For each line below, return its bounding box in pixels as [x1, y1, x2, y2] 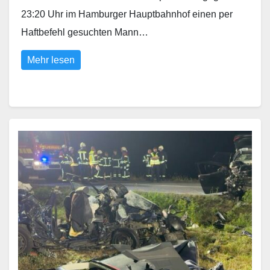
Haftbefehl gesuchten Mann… [21, 27, 148, 37]
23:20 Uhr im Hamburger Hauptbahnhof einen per [21, 9, 233, 19]
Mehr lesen [27, 55, 75, 65]
